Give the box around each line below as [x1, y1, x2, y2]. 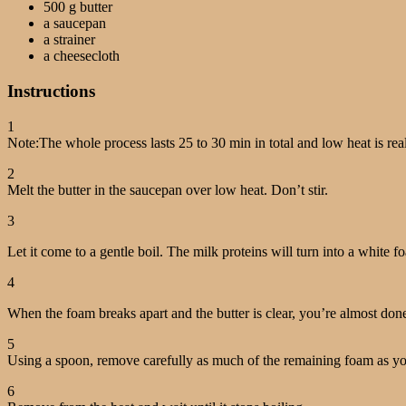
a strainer [43, 32, 95, 48]
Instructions [7, 82, 95, 101]
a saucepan [43, 15, 106, 32]
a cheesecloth [43, 48, 120, 64]
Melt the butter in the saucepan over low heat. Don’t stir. [7, 181, 328, 198]
